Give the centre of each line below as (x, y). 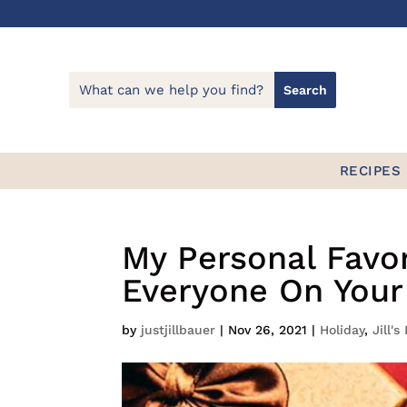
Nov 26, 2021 (268, 330)
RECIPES (370, 171)
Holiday (342, 330)
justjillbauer (179, 330)
